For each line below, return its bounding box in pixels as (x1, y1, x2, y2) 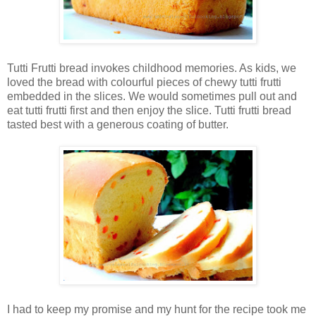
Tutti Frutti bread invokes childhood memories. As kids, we (7, 61, 296, 74)
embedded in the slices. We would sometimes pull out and (7, 90, 297, 102)
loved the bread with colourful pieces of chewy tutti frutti (7, 75, 281, 88)
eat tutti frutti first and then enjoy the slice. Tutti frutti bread (7, 104, 291, 116)
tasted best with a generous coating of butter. (7, 118, 229, 130)
